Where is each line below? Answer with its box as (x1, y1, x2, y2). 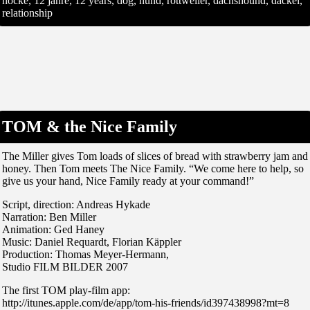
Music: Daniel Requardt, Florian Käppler (2, 235, 181, 248)
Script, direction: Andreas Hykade (2, 198, 150, 210)
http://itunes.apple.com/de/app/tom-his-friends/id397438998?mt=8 (2, 296, 289, 309)
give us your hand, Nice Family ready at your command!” (2, 174, 254, 187)
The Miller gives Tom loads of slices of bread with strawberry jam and (2, 149, 308, 162)
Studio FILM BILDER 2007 (2, 260, 128, 273)
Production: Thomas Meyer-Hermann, (2, 248, 169, 260)
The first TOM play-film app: (2, 284, 130, 296)
